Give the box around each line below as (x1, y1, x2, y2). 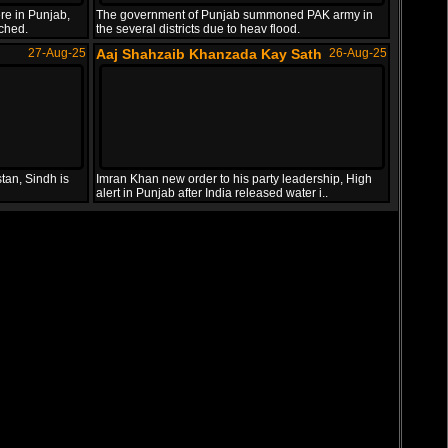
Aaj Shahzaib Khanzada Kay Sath (96, 46, 322, 62)
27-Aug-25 (28, 46, 86, 60)
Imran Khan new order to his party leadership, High (96, 172, 372, 186)
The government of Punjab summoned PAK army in (96, 8, 373, 22)
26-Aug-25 (329, 46, 387, 60)
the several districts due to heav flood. (96, 22, 300, 36)
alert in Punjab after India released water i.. (96, 186, 328, 200)
